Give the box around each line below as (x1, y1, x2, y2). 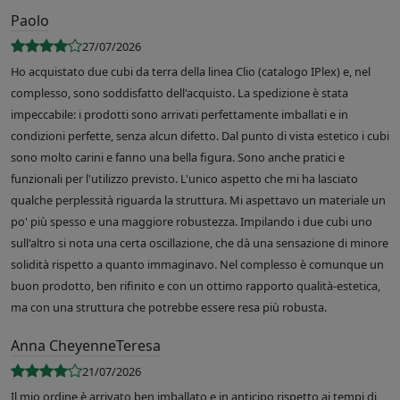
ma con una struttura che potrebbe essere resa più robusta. (11, 299, 327, 316)
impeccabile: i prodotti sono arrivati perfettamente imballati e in (11, 106, 348, 123)
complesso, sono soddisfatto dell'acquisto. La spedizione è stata (11, 85, 348, 102)
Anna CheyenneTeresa (11, 336, 161, 356)
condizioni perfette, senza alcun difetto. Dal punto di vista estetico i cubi (11, 128, 389, 145)
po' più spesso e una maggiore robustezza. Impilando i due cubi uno (11, 213, 372, 230)
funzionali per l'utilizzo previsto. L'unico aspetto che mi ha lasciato (11, 171, 358, 187)
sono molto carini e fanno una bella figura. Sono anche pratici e (11, 149, 345, 166)
